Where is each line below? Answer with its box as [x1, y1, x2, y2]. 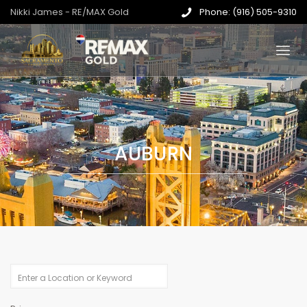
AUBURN [114, 140, 193, 167]
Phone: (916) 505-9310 [199, 5, 297, 19]
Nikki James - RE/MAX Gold [10, 5, 129, 19]
